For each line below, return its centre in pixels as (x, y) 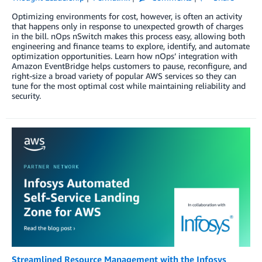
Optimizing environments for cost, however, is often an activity (127, 16)
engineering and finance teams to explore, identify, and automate (131, 46)
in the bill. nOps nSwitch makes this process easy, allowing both (128, 36)
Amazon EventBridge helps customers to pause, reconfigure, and (129, 65)
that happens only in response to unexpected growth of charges (127, 26)
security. (26, 95)
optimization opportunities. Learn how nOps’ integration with (125, 56)
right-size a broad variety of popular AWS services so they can (124, 75)
